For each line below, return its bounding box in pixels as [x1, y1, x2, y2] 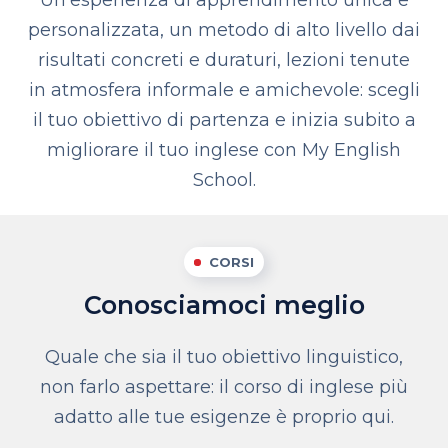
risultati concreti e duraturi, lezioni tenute [38, 49, 410, 71]
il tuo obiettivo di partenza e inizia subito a [32, 109, 416, 131]
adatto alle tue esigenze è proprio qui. [54, 406, 394, 428]
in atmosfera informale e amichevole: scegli [28, 79, 420, 101]
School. [192, 169, 256, 191]
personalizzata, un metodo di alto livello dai [28, 19, 420, 41]
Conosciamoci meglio [83, 290, 365, 320]
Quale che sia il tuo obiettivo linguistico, [45, 346, 403, 368]
